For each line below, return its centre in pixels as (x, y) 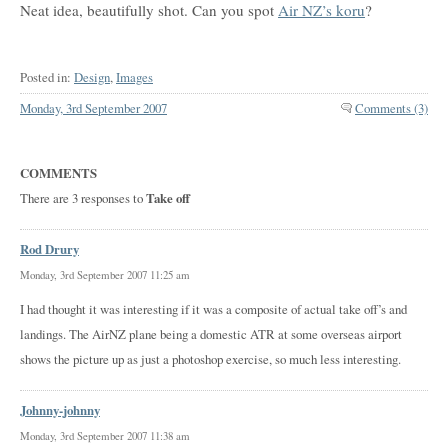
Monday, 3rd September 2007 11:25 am (105, 275)
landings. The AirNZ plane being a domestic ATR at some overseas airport (211, 334)
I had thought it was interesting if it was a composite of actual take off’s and (213, 309)
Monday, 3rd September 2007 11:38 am (105, 436)
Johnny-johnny (60, 410)
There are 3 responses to (83, 198)
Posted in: (47, 77)
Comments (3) (391, 108)
